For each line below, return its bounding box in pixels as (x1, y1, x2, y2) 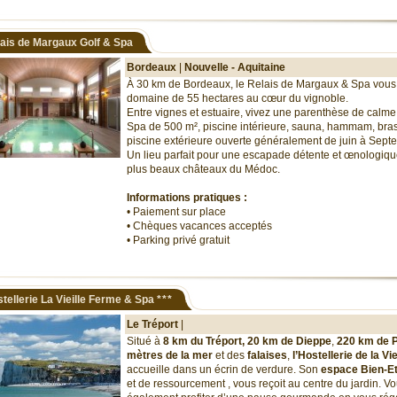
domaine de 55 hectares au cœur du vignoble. (127, 92, 348, 105)
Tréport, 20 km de (206, 335, 293, 347)
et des (215, 349, 247, 362)
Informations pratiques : (127, 191, 247, 204)
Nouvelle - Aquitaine (184, 61, 285, 74)
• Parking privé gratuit (127, 234, 230, 246)
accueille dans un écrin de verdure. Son (127, 363, 321, 376)
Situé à (127, 335, 163, 347)
